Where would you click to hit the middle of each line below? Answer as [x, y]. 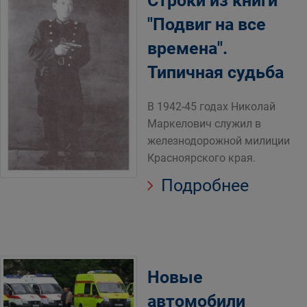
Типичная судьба [216, 72]
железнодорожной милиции [219, 141]
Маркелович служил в [204, 124]
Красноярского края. [201, 158]
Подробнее [203, 185]
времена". [187, 48]
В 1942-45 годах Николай [211, 107]
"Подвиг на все [207, 24]
